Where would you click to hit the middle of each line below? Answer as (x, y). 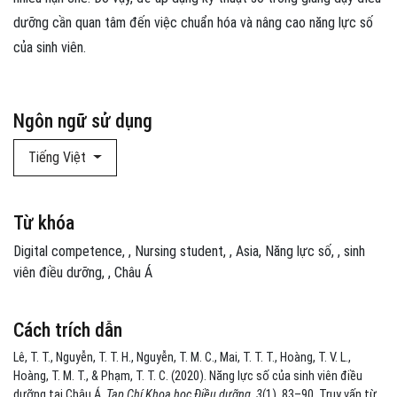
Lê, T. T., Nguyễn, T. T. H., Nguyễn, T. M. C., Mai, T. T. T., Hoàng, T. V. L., (182, 358)
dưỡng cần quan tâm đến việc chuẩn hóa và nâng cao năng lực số (193, 23)
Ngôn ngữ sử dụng (83, 121)
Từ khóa (44, 223)
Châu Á (133, 273)
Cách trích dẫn (68, 331)
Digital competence (68, 252)
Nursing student (179, 252)
